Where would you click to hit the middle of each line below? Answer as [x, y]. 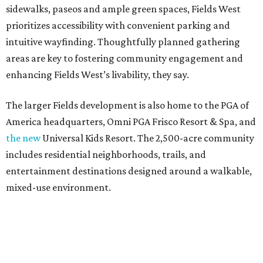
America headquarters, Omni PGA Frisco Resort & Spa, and [131, 122]
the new [23, 138]
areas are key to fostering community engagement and [124, 58]
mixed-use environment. [58, 188]
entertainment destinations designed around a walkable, [129, 171]
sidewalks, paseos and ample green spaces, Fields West [123, 9]
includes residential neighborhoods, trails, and [106, 155]
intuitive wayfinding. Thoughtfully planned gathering [123, 42]
